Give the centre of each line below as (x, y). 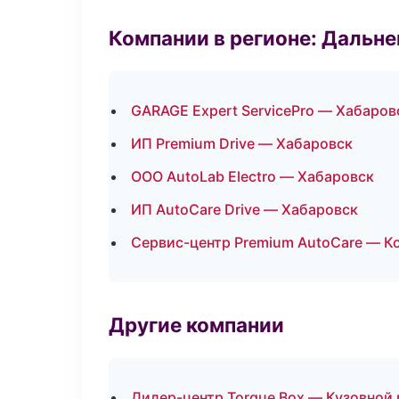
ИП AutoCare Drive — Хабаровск (244, 209)
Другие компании (196, 325)
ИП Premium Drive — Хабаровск (242, 143)
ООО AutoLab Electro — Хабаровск (252, 176)
